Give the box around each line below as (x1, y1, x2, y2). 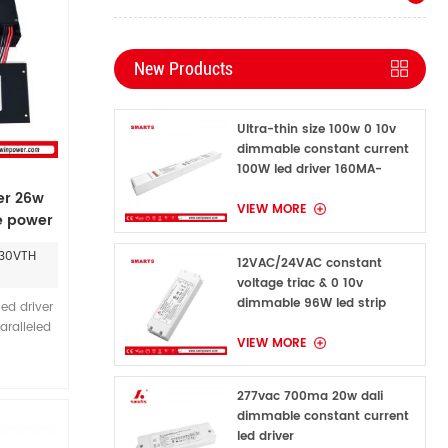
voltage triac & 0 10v (236, 273, 363, 293)
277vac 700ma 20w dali (236, 387, 383, 406)
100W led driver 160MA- (236, 160, 382, 179)
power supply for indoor (236, 313, 385, 333)
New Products (134, 58, 233, 79)
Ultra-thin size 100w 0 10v (236, 120, 396, 139)
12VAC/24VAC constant (236, 253, 382, 273)
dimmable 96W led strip (236, 293, 386, 313)
